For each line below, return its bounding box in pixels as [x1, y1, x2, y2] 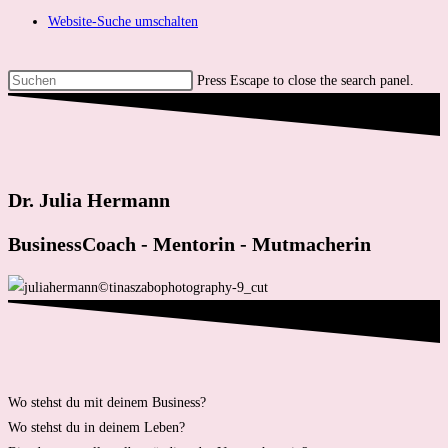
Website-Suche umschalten [48, 14, 198, 29]
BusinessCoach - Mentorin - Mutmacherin [8, 233, 371, 256]
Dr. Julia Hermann [8, 188, 170, 211]
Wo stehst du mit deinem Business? [8, 395, 206, 411]
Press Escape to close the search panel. [197, 73, 414, 88]
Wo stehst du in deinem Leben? [8, 420, 185, 436]
